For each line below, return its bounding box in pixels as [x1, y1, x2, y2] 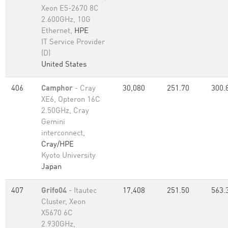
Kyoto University [41, 152, 96, 160]
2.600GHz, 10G [41, 16, 91, 24]
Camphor [41, 85, 73, 93]
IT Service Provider [41, 39, 105, 46]
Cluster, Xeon [41, 198, 85, 206]
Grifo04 [41, 187, 67, 195]
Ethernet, [41, 27, 74, 35]
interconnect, [41, 130, 85, 137]
